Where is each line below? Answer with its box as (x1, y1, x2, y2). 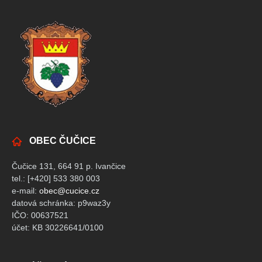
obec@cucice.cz (39, 185, 99, 195)
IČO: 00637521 (12, 210, 68, 220)
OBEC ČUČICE (29, 135, 96, 146)
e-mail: (12, 185, 39, 195)
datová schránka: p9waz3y (12, 198, 111, 208)
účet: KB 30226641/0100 (12, 222, 104, 232)
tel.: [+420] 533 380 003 (12, 173, 100, 183)
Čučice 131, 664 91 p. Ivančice (12, 161, 126, 171)
